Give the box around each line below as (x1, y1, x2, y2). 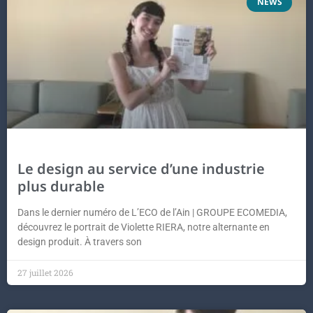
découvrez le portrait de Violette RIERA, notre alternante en (17, 221, 270, 233)
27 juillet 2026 (17, 267, 73, 279)
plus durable (17, 177, 105, 196)
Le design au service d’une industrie (17, 159, 265, 179)
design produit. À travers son (17, 236, 142, 248)
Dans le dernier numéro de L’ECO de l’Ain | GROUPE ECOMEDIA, (17, 207, 287, 219)
